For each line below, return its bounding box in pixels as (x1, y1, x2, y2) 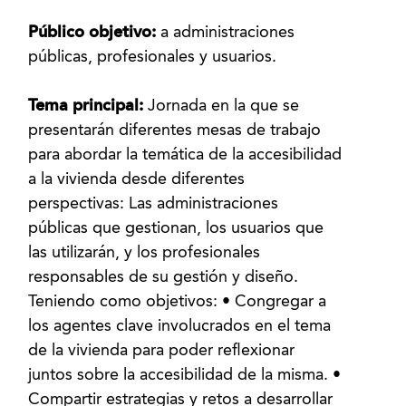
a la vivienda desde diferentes (28, 171, 246, 188)
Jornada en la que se (148, 98, 300, 114)
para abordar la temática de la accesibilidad (28, 147, 343, 163)
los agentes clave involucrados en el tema (28, 318, 332, 334)
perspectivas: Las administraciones (28, 196, 279, 212)
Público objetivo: (28, 24, 161, 41)
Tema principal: (28, 98, 149, 114)
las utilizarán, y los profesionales (28, 245, 261, 261)
